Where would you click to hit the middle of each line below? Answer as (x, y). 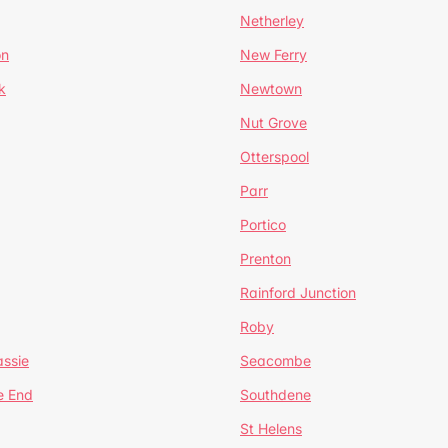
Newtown (271, 88)
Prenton (265, 258)
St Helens (271, 428)
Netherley (272, 20)
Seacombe (275, 360)
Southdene (275, 394)
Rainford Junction (298, 292)
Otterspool (274, 156)
